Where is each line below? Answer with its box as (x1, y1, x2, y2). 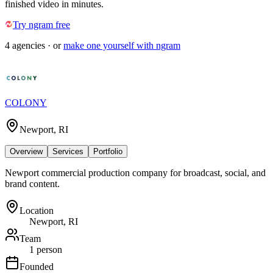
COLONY (5, 97, 47, 108)
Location (19, 205, 54, 216)
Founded (19, 261, 54, 272)
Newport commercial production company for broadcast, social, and (5, 167, 266, 178)
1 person (29, 244, 62, 255)
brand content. (5, 178, 60, 189)
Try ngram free (13, 19, 70, 30)
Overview (10, 146, 43, 156)
